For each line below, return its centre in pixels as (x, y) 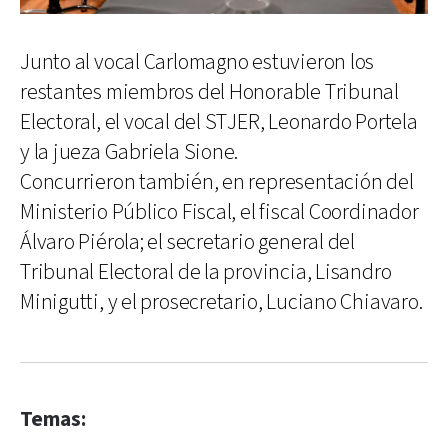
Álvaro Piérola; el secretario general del (187, 242)
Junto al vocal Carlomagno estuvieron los (197, 62)
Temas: (53, 419)
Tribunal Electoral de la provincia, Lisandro (206, 272)
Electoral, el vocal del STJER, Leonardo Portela (219, 122)
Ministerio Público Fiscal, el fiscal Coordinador (219, 212)
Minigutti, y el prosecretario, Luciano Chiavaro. (221, 302)
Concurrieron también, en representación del (217, 182)
